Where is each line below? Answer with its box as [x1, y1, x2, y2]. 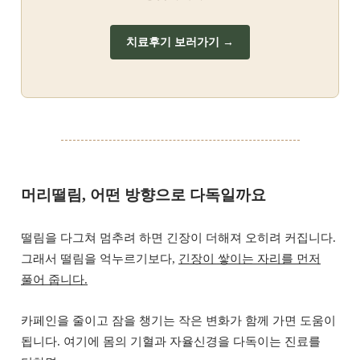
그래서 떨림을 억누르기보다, [21, 252, 178, 265]
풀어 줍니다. [21, 272, 88, 286]
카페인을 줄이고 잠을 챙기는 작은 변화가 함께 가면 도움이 [21, 314, 336, 328]
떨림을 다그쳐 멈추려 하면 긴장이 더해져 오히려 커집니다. [21, 231, 336, 244]
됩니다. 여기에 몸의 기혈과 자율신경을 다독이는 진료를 [21, 335, 321, 349]
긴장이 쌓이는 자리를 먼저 [178, 252, 321, 265]
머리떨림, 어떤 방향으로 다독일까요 [21, 186, 266, 204]
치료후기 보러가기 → [126, 35, 234, 49]
